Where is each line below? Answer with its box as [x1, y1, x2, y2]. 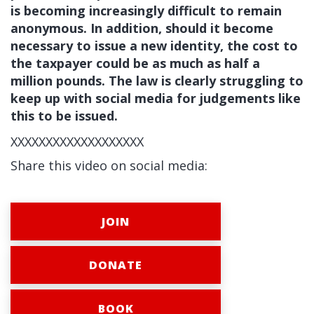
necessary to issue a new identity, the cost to [11, 37, 298, 54]
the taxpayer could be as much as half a [11, 55, 260, 71]
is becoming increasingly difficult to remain [11, 2, 282, 19]
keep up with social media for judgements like [11, 90, 301, 107]
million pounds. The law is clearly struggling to [11, 72, 303, 89]
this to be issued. [11, 107, 118, 124]
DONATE [89, 257, 142, 273]
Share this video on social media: [11, 157, 207, 174]
